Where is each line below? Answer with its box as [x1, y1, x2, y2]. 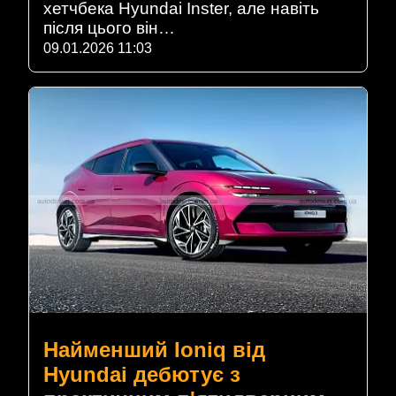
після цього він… [43, 19, 175, 38]
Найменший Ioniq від [43, 337, 265, 362]
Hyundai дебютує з [43, 362, 240, 386]
